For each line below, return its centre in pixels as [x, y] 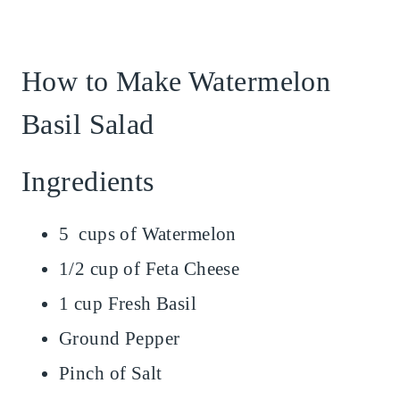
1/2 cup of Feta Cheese [150, 269]
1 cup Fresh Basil [128, 304]
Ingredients [88, 182]
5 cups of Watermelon [148, 234]
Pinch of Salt [111, 374]
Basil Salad [88, 125]
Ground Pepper [120, 339]
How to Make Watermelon [176, 82]
